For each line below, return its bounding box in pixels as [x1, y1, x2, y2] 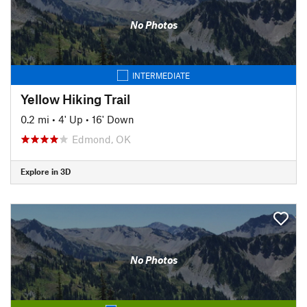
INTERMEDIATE [132, 70, 190, 80]
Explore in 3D [21, 167, 71, 176]
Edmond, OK [72, 132, 131, 145]
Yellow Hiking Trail [21, 90, 130, 107]
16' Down [92, 112, 134, 125]
